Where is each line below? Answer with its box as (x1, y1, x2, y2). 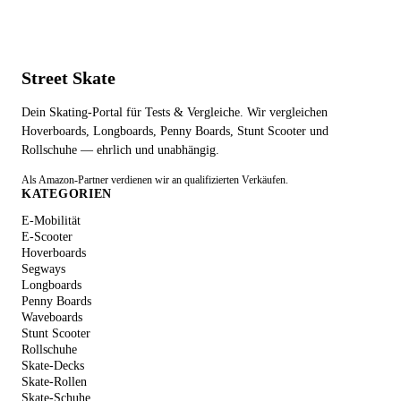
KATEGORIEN (21, 187, 112, 200)
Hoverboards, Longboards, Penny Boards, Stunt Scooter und (21, 124, 328, 138)
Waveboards (21, 311, 82, 324)
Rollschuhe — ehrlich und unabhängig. (21, 143, 219, 157)
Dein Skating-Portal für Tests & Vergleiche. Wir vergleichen (21, 106, 328, 119)
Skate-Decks (21, 359, 84, 372)
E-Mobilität (21, 214, 81, 227)
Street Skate (21, 67, 115, 88)
